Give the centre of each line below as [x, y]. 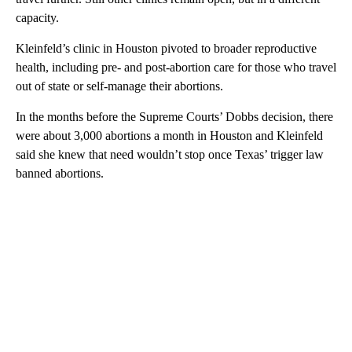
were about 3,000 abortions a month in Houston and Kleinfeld [169, 135]
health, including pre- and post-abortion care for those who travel [176, 67]
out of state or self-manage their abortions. [119, 86]
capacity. [37, 17]
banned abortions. [60, 173]
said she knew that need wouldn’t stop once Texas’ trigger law [170, 154]
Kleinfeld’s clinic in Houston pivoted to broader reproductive [166, 48]
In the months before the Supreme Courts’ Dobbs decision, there [174, 116]
